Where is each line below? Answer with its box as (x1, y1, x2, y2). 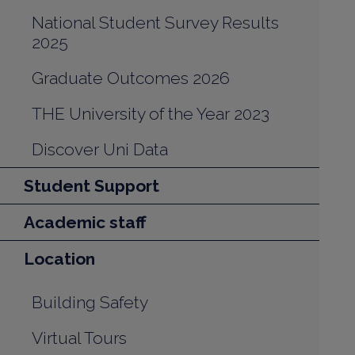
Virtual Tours (32, 328, 127, 348)
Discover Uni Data (32, 139, 168, 159)
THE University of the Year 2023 (32, 104, 269, 124)
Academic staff (24, 212, 146, 232)
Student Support (24, 176, 159, 196)
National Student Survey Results (32, 13, 279, 32)
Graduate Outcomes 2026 (32, 68, 230, 88)
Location (24, 249, 95, 269)
